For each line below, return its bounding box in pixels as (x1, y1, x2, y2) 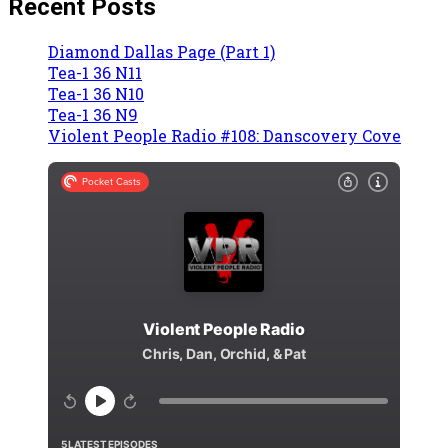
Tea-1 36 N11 (48, 62, 142, 84)
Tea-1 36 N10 (48, 83, 144, 105)
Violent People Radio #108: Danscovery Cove (48, 125, 401, 147)
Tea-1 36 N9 (48, 104, 138, 126)
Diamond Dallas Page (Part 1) (48, 41, 275, 63)
